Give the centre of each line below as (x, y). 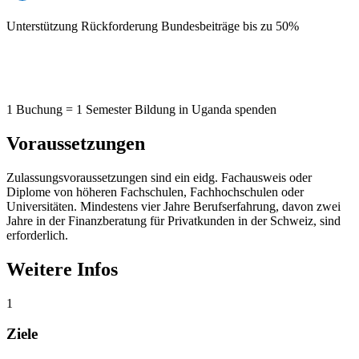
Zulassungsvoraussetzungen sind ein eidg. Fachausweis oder (159, 177)
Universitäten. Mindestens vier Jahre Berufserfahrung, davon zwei (173, 206)
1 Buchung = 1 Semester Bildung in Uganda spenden (141, 110)
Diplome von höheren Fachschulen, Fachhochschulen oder (155, 192)
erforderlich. (37, 235)
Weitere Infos (62, 269)
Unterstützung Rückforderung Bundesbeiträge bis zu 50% (153, 26)
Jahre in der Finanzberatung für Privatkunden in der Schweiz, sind (173, 220)
